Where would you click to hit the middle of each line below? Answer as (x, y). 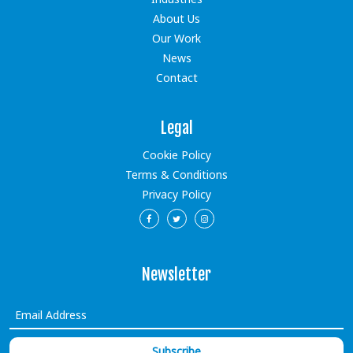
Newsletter (176, 275)
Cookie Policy (176, 155)
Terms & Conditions (176, 175)
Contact (176, 78)
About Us (176, 19)
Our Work (176, 39)
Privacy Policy (176, 195)
